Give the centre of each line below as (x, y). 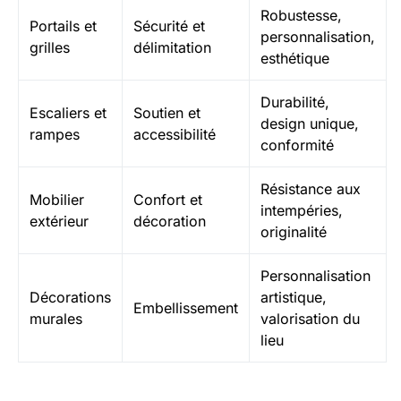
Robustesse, (301, 15)
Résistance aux (311, 189)
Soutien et (167, 113)
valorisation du (310, 319)
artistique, (294, 297)
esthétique (295, 58)
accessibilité (175, 134)
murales (56, 319)
